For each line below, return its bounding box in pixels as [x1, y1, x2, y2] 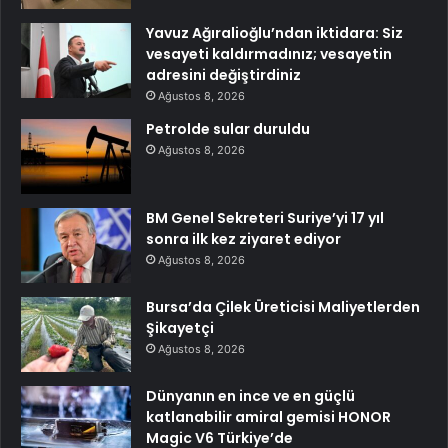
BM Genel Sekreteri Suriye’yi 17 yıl [146, 208, 384, 229]
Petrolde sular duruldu [146, 119, 310, 140]
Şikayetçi [146, 318, 214, 339]
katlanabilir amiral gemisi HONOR [146, 407, 391, 428]
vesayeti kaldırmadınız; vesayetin [146, 44, 392, 65]
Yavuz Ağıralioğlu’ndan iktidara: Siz [146, 23, 403, 44]
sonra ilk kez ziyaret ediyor [146, 229, 341, 250]
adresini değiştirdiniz [146, 65, 301, 86]
